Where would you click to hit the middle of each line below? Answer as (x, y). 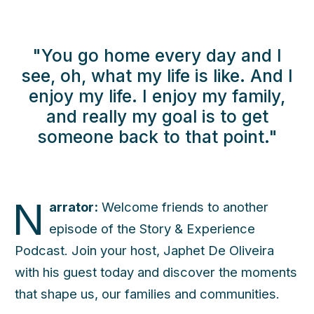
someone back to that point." (157, 137)
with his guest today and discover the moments (156, 272)
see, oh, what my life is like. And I (157, 76)
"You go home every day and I (157, 56)
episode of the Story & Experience (152, 229)
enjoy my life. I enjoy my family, (157, 96)
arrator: (73, 207)
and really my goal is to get (157, 117)
